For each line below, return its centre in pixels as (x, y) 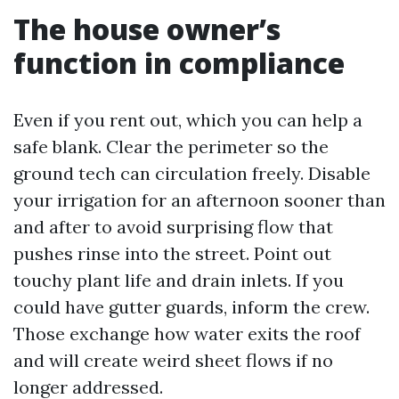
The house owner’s (147, 29)
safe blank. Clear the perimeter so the (171, 147)
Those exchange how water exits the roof (187, 334)
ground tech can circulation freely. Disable (192, 173)
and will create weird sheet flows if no (173, 360)
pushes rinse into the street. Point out (172, 253)
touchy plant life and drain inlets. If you (179, 280)
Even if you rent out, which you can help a (188, 120)
